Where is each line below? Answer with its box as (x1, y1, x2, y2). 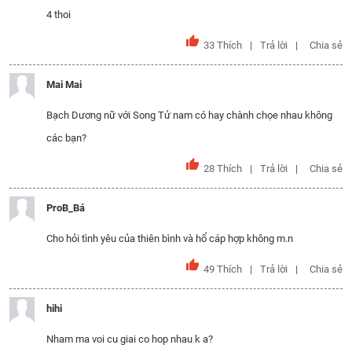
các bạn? (46, 132, 86, 144)
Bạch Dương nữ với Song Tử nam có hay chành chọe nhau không (46, 109, 332, 121)
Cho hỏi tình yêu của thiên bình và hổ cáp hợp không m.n (46, 233, 293, 244)
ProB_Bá (46, 202, 85, 214)
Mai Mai (46, 79, 82, 90)
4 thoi (46, 9, 71, 20)
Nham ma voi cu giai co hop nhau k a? (46, 333, 213, 345)
